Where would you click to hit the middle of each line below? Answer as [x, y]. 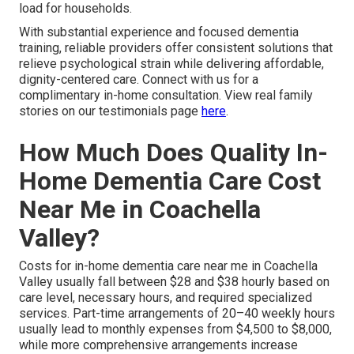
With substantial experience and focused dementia [159, 32]
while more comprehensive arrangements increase [158, 345]
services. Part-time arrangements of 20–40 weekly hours [177, 313]
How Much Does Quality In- [173, 152]
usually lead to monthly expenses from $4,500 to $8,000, [175, 329]
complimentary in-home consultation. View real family [166, 95]
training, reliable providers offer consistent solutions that [176, 47]
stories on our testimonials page [110, 111]
